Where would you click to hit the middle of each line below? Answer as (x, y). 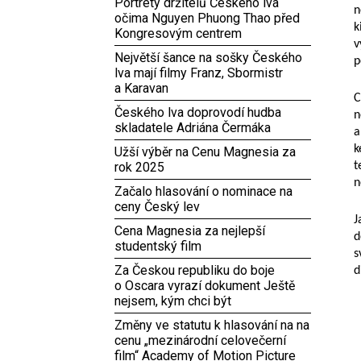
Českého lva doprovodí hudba (198, 112)
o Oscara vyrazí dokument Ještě (205, 286)
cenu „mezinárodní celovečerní (200, 340)
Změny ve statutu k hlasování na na (212, 325)
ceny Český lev (157, 207)
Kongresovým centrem (178, 33)
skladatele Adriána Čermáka (193, 128)
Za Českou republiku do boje (195, 270)
